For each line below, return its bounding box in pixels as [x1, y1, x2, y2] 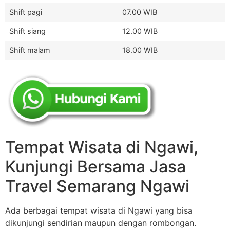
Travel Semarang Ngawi [5, 176, 189, 196]
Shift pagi [9, 8, 42, 17]
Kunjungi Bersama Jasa [5, 156, 186, 177]
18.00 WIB [122, 46, 158, 55]
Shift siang [9, 27, 46, 36]
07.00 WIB [122, 8, 157, 17]
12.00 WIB [122, 27, 158, 36]
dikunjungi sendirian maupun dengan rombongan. [5, 217, 196, 228]
